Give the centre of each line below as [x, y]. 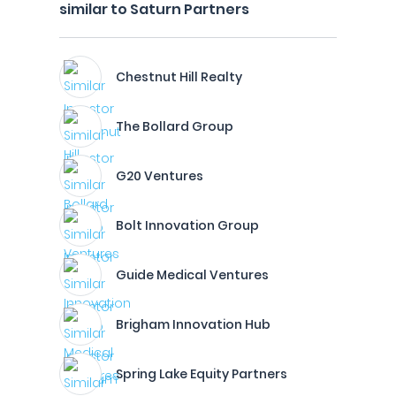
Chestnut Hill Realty [179, 77]
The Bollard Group [175, 126]
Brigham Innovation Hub [193, 324]
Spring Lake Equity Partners [202, 374]
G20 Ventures [160, 176]
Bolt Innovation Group [187, 225]
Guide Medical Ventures [192, 275]
